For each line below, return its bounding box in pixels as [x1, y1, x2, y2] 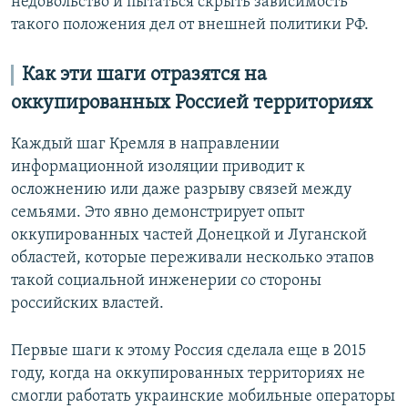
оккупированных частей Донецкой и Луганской [11, 226, 367, 244]
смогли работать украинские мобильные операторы [11, 387, 395, 405]
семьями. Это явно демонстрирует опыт [11, 203, 304, 221]
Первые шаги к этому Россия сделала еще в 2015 [11, 342, 366, 360]
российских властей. [11, 294, 164, 312]
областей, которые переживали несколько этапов [11, 249, 374, 267]
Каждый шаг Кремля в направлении [11, 135, 280, 153]
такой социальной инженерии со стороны [11, 271, 321, 290]
